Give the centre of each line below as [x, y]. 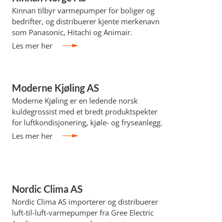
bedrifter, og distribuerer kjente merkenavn [85, 21]
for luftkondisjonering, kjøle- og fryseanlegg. [87, 122]
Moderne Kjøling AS [55, 88]
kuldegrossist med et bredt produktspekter [84, 111]
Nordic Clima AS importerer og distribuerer [85, 202]
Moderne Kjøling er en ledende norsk [75, 101]
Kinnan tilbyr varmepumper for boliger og [83, 10]
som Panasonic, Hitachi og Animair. [72, 32]
